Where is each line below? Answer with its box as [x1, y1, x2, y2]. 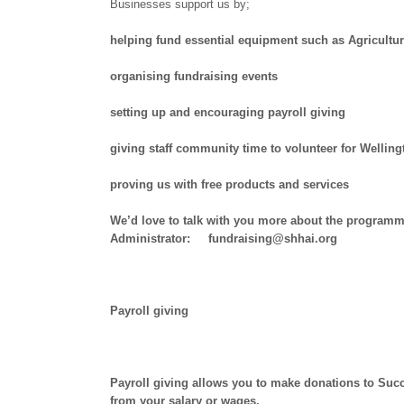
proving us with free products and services [110, 178, 349, 191]
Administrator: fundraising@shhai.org [110, 232, 337, 245]
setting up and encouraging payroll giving [110, 106, 345, 119]
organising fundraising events [110, 69, 278, 83]
